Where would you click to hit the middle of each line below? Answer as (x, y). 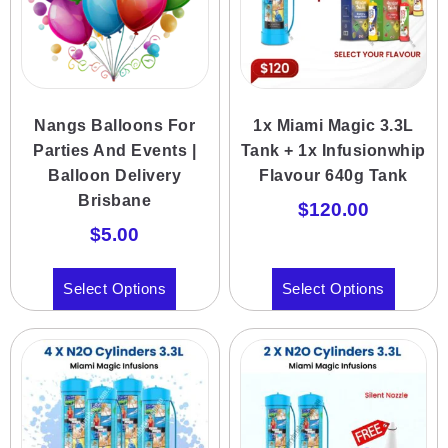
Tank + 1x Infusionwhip (333, 150)
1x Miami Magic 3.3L (333, 125)
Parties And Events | (115, 150)
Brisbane (115, 200)
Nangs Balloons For (115, 125)
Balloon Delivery (115, 175)
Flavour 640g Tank (333, 175)
